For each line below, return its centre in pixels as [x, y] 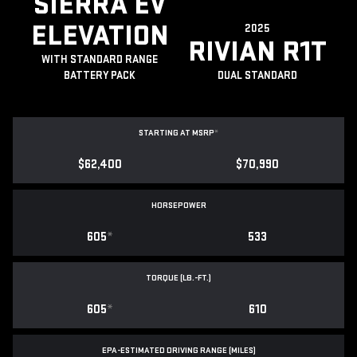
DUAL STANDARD [257, 76]
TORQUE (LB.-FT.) [178, 278]
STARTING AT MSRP [177, 133]
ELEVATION [100, 37]
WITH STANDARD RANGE [100, 60]
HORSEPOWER [178, 206]
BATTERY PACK [100, 76]
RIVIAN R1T [257, 53]
